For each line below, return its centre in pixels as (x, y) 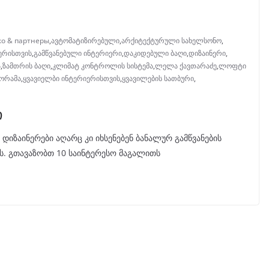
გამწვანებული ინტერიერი (78, 53)
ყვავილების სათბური (158, 79)
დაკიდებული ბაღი (155, 53)
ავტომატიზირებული (85, 41)
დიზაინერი (207, 53)
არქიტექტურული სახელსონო (171, 41)
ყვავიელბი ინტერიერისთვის (71, 79)
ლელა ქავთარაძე (186, 66)
